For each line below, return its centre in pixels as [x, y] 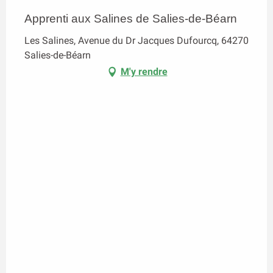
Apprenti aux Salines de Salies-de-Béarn [131, 19]
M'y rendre [144, 72]
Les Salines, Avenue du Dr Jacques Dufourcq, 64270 [136, 41]
